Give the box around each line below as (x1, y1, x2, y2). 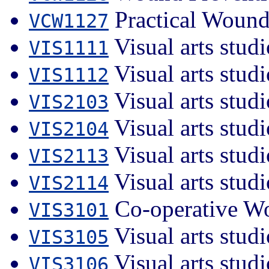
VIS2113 (29, 145, 109, 167)
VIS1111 (29, 37, 109, 59)
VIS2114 (29, 172, 109, 194)
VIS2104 (29, 118, 109, 140)
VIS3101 (29, 199, 109, 221)
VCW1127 (29, 10, 109, 32)
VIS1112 (29, 64, 109, 86)
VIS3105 (29, 226, 109, 248)
